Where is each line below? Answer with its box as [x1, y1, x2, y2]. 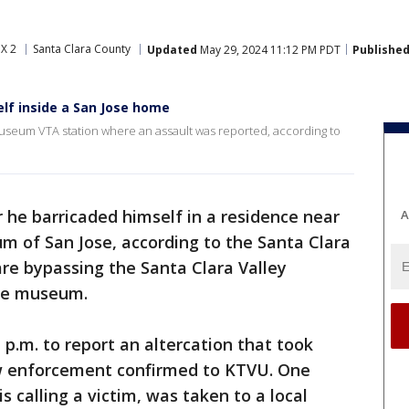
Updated [147, 41, 197, 58]
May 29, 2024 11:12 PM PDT [197, 41, 341, 58]
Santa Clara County [33, 41, 131, 57]
